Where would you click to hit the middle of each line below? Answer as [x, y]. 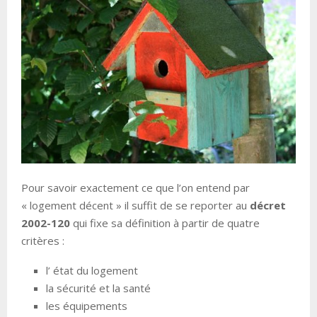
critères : [43, 241]
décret [266, 206]
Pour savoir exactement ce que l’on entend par [136, 188]
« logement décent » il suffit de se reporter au [134, 206]
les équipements [87, 306]
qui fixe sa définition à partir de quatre [165, 223]
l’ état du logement [92, 271]
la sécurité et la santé [98, 288]
